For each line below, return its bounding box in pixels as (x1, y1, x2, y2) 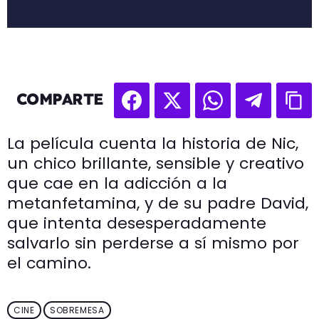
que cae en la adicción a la (7, 172, 227, 194)
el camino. (7, 251, 91, 274)
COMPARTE (16, 89, 104, 110)
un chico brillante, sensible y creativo (7, 152, 304, 174)
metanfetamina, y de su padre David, (7, 192, 308, 214)
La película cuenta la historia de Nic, (7, 132, 298, 155)
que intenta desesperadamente (7, 211, 266, 234)
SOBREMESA (49, 303, 105, 316)
